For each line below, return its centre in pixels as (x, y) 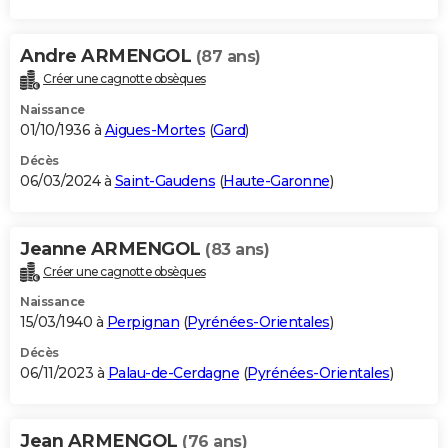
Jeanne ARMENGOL (112, 248)
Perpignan (142, 322)
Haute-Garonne (276, 180)
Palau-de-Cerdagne (173, 373)
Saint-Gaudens (164, 180)
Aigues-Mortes (154, 129)
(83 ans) (237, 249)
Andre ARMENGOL (108, 55)
